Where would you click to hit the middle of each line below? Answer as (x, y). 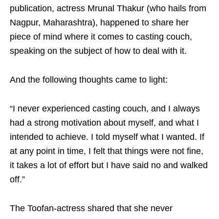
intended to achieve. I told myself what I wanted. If (107, 137)
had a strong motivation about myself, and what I (104, 123)
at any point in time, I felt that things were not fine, (107, 151)
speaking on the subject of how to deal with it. (98, 51)
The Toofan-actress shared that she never (91, 208)
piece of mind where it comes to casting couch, (101, 37)
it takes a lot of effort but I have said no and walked (109, 165)
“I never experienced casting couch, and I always (105, 109)
